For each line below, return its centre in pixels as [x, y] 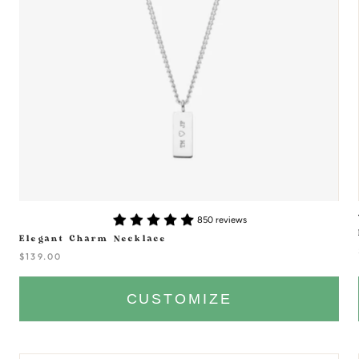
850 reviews [222, 220]
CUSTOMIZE [179, 299]
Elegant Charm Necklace [93, 239]
